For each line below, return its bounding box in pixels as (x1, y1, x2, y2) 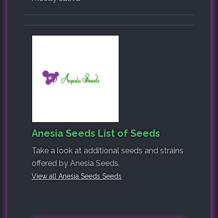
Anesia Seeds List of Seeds (32, 127, 160, 140)
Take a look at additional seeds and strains (32, 146, 183, 156)
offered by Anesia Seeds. (32, 159, 120, 168)
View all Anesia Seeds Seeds (32, 172, 122, 181)
